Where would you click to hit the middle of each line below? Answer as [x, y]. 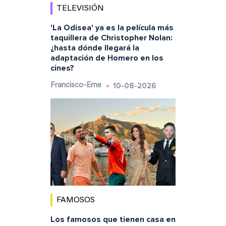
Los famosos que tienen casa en [113, 220]
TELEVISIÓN [80, 8]
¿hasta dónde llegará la [95, 48]
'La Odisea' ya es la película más [112, 27]
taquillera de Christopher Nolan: [111, 38]
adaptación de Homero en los [107, 58]
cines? [62, 68]
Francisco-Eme [76, 85]
